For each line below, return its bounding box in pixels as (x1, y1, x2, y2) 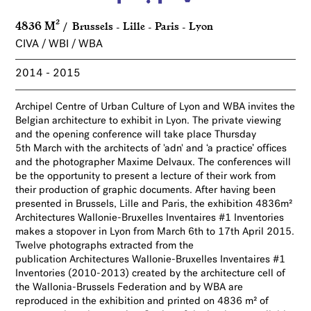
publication (15, 255, 67, 266)
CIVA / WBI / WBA (15, 39, 103, 51)
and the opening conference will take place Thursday (15, 130, 257, 141)
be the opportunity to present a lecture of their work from (15, 171, 276, 183)
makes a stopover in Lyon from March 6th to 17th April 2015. (15, 227, 295, 238)
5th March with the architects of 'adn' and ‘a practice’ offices (15, 144, 287, 155)
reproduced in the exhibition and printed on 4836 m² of (15, 296, 269, 308)
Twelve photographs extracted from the (15, 241, 194, 252)
